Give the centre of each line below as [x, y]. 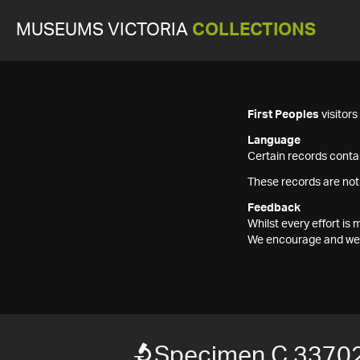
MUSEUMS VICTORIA [104, 30]
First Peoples [283, 115]
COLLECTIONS [254, 30]
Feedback [274, 208]
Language [274, 141]
